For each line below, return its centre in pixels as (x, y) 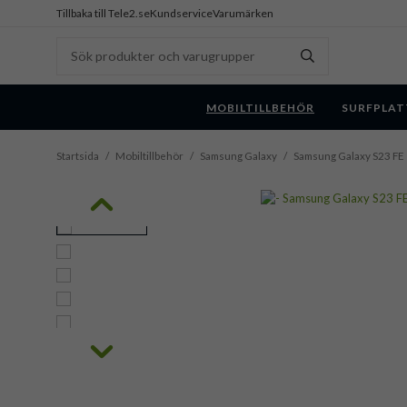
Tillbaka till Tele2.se (103, 13)
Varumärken (243, 13)
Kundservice (181, 13)
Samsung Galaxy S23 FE (349, 156)
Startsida (78, 156)
